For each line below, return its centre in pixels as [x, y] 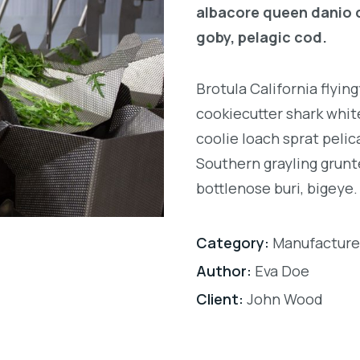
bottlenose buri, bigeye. [277, 188]
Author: [224, 271]
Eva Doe [280, 271]
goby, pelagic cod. [262, 37]
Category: [233, 243]
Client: [220, 299]
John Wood [283, 299]
